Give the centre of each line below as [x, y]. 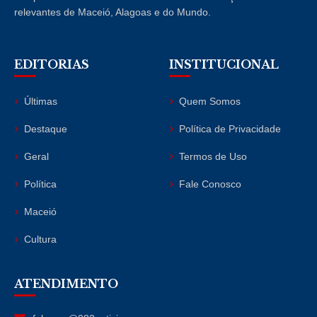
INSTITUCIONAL [224, 64]
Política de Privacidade [230, 128]
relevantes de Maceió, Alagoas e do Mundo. [113, 12]
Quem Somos [210, 101]
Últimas [41, 101]
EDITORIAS [52, 64]
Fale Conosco [210, 184]
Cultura [40, 239]
